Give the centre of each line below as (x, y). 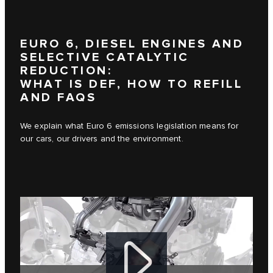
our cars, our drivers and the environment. (102, 139)
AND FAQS (58, 98)
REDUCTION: (66, 71)
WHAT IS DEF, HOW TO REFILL (131, 84)
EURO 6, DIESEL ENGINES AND (132, 44)
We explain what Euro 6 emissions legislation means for (129, 126)
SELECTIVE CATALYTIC (105, 58)
